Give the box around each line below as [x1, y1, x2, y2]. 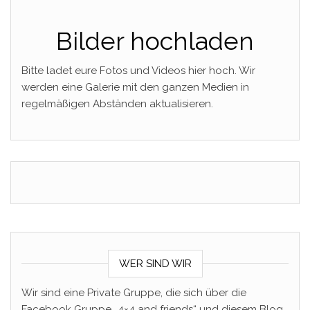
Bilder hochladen [56, 26, 254, 55]
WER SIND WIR [118, 257, 192, 270]
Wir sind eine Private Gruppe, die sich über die [21, 286, 246, 299]
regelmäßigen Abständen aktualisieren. [21, 98, 213, 110]
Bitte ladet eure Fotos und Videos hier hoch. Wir [21, 64, 255, 77]
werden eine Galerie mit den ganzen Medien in [21, 81, 249, 93]
